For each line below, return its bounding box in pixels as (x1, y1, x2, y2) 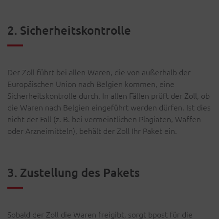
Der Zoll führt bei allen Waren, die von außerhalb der (7, 66, 191, 77)
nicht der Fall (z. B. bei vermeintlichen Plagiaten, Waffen (7, 113, 201, 124)
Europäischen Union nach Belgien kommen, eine (7, 78, 175, 89)
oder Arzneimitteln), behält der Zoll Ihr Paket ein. (7, 125, 177, 136)
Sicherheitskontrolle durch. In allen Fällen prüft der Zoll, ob (7, 90, 210, 101)
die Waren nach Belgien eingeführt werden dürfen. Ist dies (7, 102, 211, 112)
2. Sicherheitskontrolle (7, 22, 131, 38)
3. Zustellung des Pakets (7, 165, 140, 180)
